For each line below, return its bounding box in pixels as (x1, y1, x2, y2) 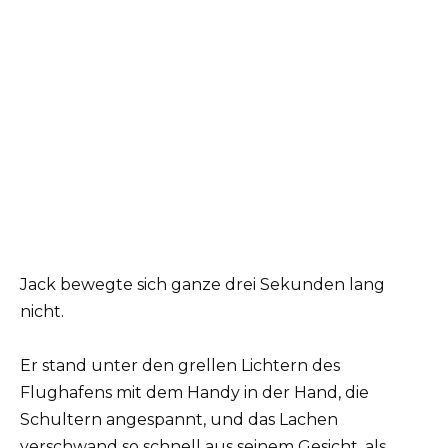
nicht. (20, 302, 64, 321)
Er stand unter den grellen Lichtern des (20, 356, 340, 376)
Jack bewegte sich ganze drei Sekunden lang (20, 275, 385, 294)
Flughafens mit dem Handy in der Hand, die (20, 383, 369, 403)
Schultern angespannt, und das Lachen (20, 410, 338, 430)
